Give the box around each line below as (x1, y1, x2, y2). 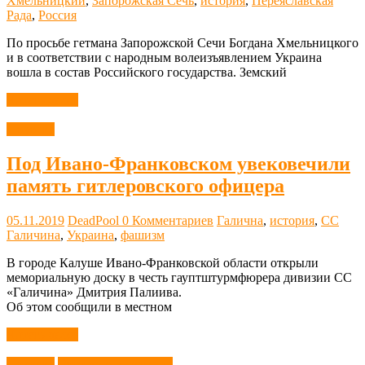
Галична (217, 213, 263, 227)
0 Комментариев (122, 213, 213, 227)
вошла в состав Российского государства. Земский (7, 64, 287, 79)
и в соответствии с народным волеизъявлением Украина (7, 50, 322, 64)
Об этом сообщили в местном (7, 299, 172, 314)
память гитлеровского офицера (7, 174, 284, 196)
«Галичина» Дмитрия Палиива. (7, 284, 182, 299)
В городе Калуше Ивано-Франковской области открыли (7, 255, 319, 270)
